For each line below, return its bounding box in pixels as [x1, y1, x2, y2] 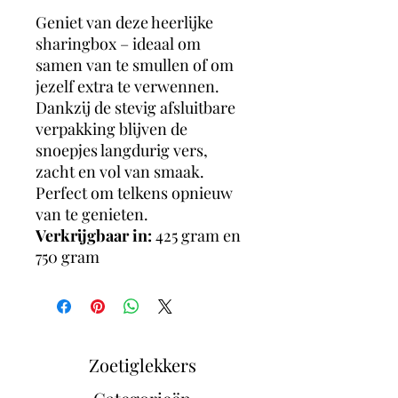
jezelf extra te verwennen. [36, 76, 219, 97]
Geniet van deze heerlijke [36, 12, 213, 33]
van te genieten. [36, 203, 148, 225]
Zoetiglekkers [88, 353, 196, 377]
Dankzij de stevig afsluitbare [36, 97, 235, 118]
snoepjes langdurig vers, [36, 139, 208, 161]
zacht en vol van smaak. [36, 161, 204, 182]
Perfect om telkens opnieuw [36, 182, 233, 203]
